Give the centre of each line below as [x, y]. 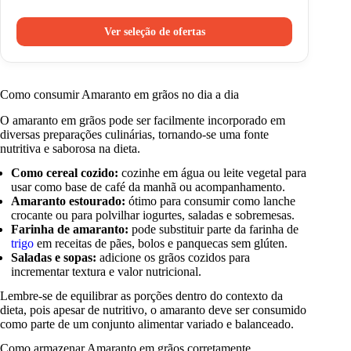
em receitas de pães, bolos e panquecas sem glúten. [161, 244]
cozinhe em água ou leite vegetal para [213, 173]
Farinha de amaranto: [70, 230]
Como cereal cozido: [65, 173]
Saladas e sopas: [54, 258]
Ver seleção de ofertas [154, 32]
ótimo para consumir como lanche [211, 201]
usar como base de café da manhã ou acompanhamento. [148, 187]
